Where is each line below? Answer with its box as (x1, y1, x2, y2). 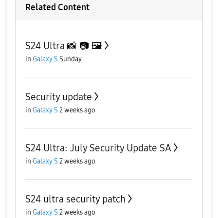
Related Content (25, 2, 90, 13)
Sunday (59, 55, 82, 63)
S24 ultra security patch (25, 193, 126, 205)
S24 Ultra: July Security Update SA (25, 142, 171, 154)
